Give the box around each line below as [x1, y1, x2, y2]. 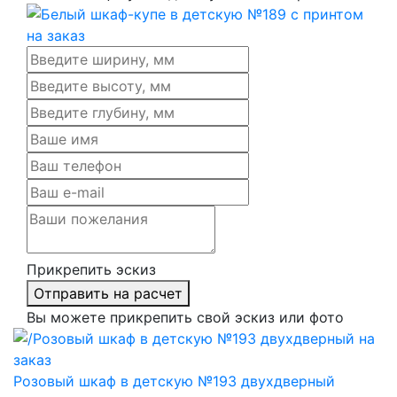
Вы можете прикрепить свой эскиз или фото [27, 307, 344, 326]
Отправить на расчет [34, 284, 183, 302]
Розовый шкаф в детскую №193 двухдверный [13, 371, 335, 390]
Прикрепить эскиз [27, 260, 156, 278]
